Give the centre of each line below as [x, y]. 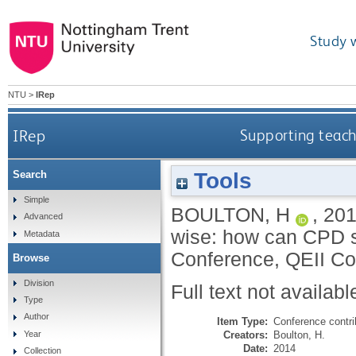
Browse [31, 257]
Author [36, 317]
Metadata [41, 233]
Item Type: [242, 321]
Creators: [246, 335]
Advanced [43, 217]
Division [39, 282]
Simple [36, 199]
